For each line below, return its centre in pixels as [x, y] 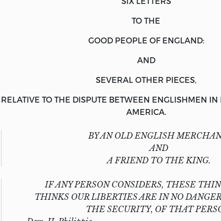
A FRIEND [129, 160]
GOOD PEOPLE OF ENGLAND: [146, 40]
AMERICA [145, 111]
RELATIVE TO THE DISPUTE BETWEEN [76, 99]
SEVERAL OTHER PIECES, [146, 79]
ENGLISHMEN [180, 99]
